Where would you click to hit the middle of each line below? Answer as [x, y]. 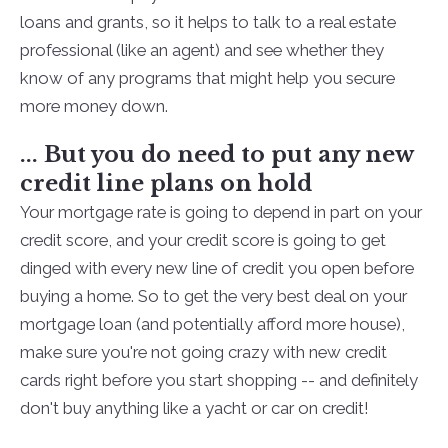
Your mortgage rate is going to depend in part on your [220, 212]
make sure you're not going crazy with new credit [203, 352]
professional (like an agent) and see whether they [201, 50]
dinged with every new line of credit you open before [216, 268]
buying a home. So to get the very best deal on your [213, 296]
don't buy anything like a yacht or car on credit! [194, 408]
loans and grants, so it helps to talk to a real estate [207, 22]
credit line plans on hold [165, 184]
